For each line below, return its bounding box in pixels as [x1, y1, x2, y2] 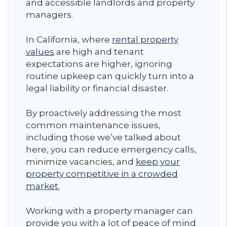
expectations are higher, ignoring [26, 58, 172, 69]
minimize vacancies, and [26, 156, 136, 167]
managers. [26, 9, 75, 20]
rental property [112, 34, 178, 45]
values [26, 46, 54, 57]
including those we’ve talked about [26, 132, 181, 142]
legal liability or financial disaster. [26, 83, 168, 93]
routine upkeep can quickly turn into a [26, 70, 194, 81]
